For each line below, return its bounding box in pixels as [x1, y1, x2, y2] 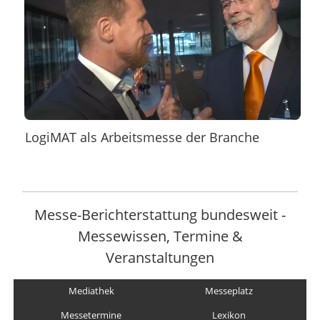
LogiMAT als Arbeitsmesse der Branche [25, 128, 260, 146]
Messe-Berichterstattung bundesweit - [34, 204, 286, 225]
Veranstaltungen [106, 247, 214, 268]
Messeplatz [204, 284, 253, 298]
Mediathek [68, 284, 114, 298]
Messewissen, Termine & [77, 226, 243, 246]
